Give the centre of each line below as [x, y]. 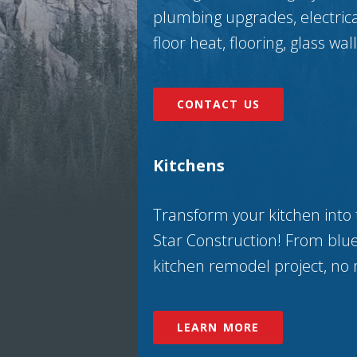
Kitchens [189, 165]
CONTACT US [218, 104]
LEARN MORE [218, 327]
